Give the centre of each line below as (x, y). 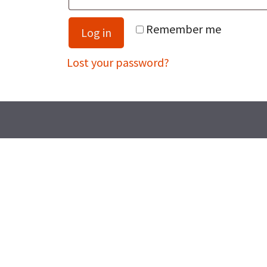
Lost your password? (118, 62)
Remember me (184, 29)
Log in (96, 32)
